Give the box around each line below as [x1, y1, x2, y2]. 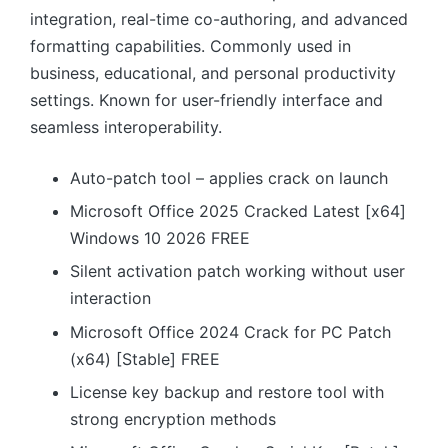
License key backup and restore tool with [70, 382, 384, 403]
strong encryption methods [70, 409, 276, 430]
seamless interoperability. [30, 116, 222, 137]
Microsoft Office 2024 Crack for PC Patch [70, 321, 391, 342]
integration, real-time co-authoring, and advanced [30, 8, 408, 29]
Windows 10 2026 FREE [70, 227, 250, 248]
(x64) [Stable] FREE [70, 348, 220, 369]
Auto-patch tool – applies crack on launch [70, 167, 388, 188]
